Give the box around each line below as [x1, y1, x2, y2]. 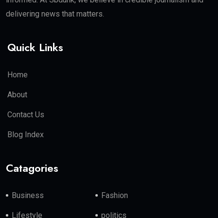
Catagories [6, 160, 58, 176]
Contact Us [7, 109, 44, 119]
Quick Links [7, 39, 63, 55]
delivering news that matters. [6, 9, 104, 18]
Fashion [101, 190, 128, 200]
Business [12, 190, 44, 200]
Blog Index [7, 129, 44, 139]
